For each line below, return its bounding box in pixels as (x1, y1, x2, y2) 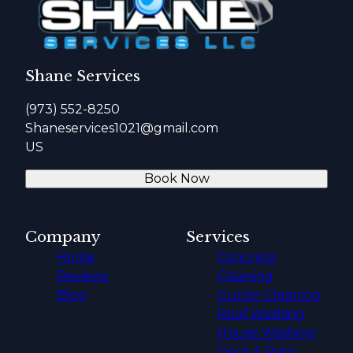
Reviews (57, 268, 108, 284)
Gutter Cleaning (217, 287, 321, 303)
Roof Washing (217, 306, 305, 321)
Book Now (143, 170, 210, 186)
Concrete (217, 249, 277, 265)
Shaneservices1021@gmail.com (25, 120, 218, 136)
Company (25, 227, 101, 246)
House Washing (217, 325, 316, 340)
